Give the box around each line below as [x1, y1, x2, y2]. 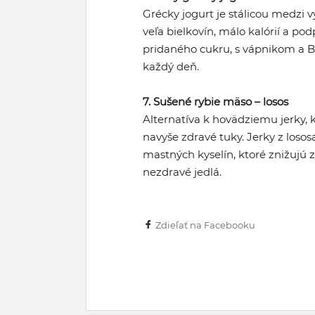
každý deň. [143, 59, 199, 73]
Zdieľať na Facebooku [155, 219, 255, 231]
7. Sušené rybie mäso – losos [143, 94, 288, 108]
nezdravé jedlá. [143, 165, 221, 179]
